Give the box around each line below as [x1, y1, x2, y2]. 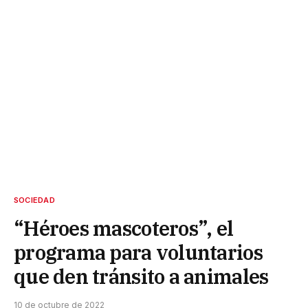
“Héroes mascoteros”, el [14, 214, 234, 241]
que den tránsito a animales [14, 263, 269, 289]
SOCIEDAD [14, 195, 55, 205]
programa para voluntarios [14, 239, 263, 265]
